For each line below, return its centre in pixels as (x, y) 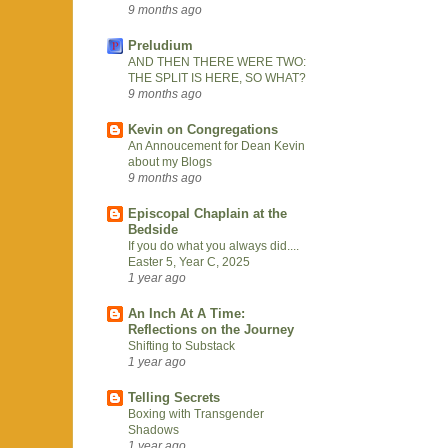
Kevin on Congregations (203, 129)
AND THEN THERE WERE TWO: (217, 61)
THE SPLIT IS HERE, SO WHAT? (217, 77)
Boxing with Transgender (196, 413)
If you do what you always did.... (213, 245)
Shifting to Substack (181, 345)
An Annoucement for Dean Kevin (216, 145)
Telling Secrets (174, 397)
